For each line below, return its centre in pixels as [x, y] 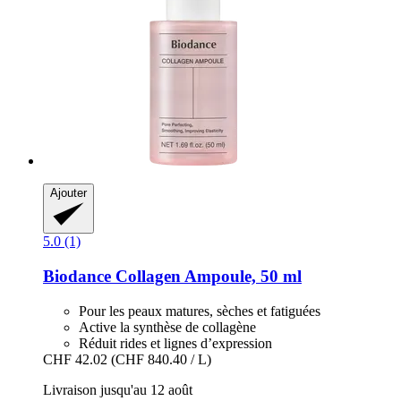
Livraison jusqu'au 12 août [118, 389]
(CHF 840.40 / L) [161, 359]
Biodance [77, 277]
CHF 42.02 [75, 359]
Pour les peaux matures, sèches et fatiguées [200, 311]
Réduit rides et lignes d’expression [175, 343]
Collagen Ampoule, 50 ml [206, 277]
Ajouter [68, 193]
